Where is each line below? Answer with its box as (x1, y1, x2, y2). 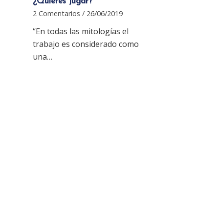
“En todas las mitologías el (33, 25, 129, 37)
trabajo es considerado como (33, 38, 139, 49)
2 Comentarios (33, 8, 80, 18)
